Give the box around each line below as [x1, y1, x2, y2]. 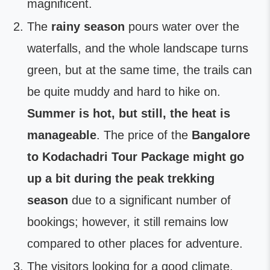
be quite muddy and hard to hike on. [27, 85, 221, 98]
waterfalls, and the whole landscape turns [27, 42, 248, 55]
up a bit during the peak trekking [27, 172, 215, 185]
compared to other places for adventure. [27, 237, 243, 250]
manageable [27, 128, 96, 142]
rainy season [51, 20, 128, 33]
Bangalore [192, 128, 250, 142]
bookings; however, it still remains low [27, 215, 228, 228]
